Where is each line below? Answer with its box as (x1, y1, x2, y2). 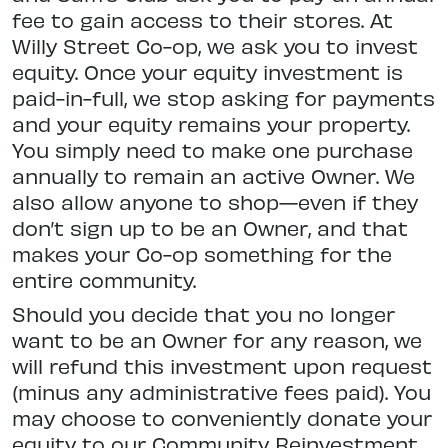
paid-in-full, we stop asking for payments (12, 85, 435, 111)
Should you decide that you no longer (12, 301, 395, 327)
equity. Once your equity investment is (12, 59, 403, 85)
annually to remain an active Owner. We (12, 163, 415, 189)
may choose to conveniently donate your (12, 405, 432, 431)
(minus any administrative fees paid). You (12, 379, 431, 405)
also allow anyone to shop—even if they (12, 189, 418, 215)
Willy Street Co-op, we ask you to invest (12, 33, 418, 59)
